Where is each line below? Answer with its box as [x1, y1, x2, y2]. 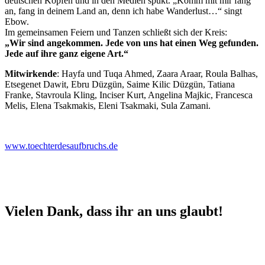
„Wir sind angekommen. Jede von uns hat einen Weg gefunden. [5, 37, 258, 48]
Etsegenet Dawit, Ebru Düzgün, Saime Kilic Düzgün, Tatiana [5, 79, 235, 89]
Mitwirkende [5, 68, 57, 79]
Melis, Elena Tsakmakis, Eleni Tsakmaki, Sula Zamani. [5, 100, 211, 111]
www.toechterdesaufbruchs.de [5, 140, 118, 151]
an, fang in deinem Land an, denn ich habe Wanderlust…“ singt [5, 5, 242, 16]
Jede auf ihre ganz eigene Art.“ [5, 48, 128, 59]
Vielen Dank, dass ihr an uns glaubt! [5, 203, 223, 219]
